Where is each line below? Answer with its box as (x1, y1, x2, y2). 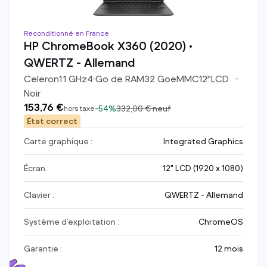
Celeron (24, 73, 59, 85)
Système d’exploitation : (24, 216, 119, 228)
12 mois (215, 243, 243, 254)
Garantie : (24, 243, 62, 254)
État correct (27, 116, 77, 127)
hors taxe (64, 104, 95, 113)
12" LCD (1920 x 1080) (163, 163, 243, 174)
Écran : (24, 163, 49, 174)
